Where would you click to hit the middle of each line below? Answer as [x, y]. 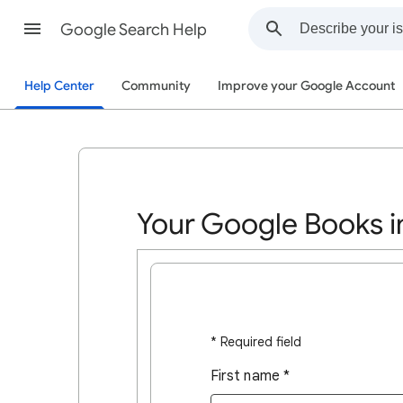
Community [156, 86]
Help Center [59, 86]
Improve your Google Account [306, 86]
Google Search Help [134, 30]
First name [245, 376]
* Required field [256, 342]
